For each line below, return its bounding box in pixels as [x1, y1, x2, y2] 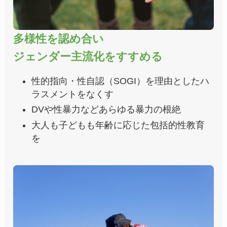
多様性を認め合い [13, 32, 104, 45]
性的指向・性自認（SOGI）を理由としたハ [31, 75, 210, 86]
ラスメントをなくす [31, 89, 114, 99]
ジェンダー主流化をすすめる [13, 50, 163, 63]
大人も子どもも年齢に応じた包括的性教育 [31, 120, 205, 130]
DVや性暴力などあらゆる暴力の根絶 [31, 104, 181, 115]
